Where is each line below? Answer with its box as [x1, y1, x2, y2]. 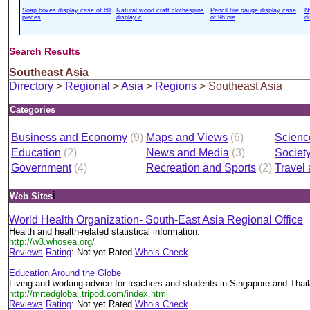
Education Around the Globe [9, 268, 121, 278]
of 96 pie [210, 14, 235, 21]
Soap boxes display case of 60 [22, 7, 111, 14]
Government [11, 162, 71, 174]
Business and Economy [11, 131, 127, 143]
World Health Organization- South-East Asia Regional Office [9, 214, 303, 226]
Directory [9, 80, 53, 92]
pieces [22, 14, 41, 21]
